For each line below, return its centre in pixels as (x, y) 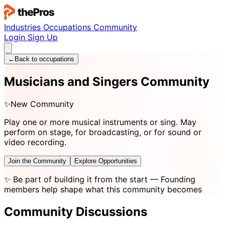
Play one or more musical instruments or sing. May (100, 122)
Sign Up (43, 37)
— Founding (172, 179)
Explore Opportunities (106, 161)
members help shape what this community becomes (103, 189)
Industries (24, 27)
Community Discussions (76, 211)
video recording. (35, 142)
